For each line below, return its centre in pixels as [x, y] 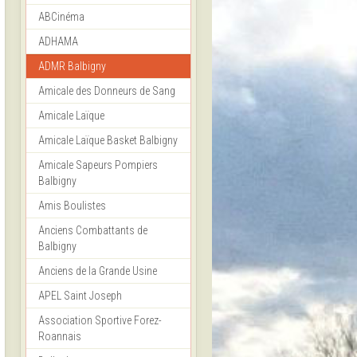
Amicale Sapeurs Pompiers [98, 165]
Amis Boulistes [72, 206]
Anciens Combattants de [93, 231]
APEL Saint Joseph [80, 296]
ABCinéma [61, 17]
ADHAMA [58, 42]
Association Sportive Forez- [100, 321]
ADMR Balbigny [72, 67]
